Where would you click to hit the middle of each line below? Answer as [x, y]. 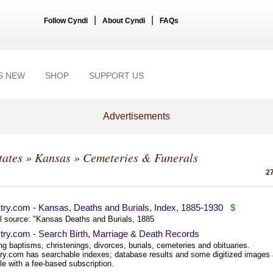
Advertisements [136, 116]
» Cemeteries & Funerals [134, 157]
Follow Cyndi [66, 21]
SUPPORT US [116, 76]
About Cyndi [124, 21]
